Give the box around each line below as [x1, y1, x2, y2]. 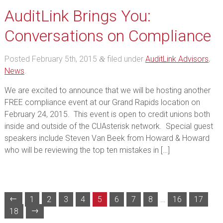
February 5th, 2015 [31, 54, 97, 64]
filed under [105, 54, 145, 64]
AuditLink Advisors [145, 54, 209, 64]
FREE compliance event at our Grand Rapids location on [4, 98, 200, 107]
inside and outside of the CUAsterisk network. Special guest [4, 121, 213, 131]
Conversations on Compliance [4, 26, 211, 45]
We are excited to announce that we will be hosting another [4, 86, 211, 95]
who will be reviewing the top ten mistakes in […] [4, 145, 170, 155]
